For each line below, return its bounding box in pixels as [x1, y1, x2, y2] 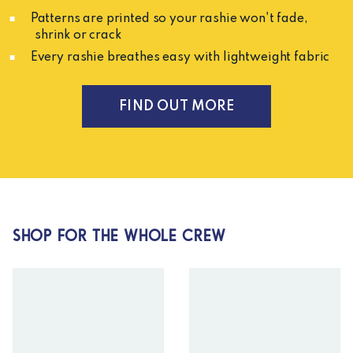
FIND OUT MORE [119, 99, 234, 113]
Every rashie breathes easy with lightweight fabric [27, 51, 330, 64]
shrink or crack [35, 29, 121, 42]
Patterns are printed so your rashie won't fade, [27, 13, 308, 25]
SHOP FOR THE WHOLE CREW [13, 226, 227, 244]
